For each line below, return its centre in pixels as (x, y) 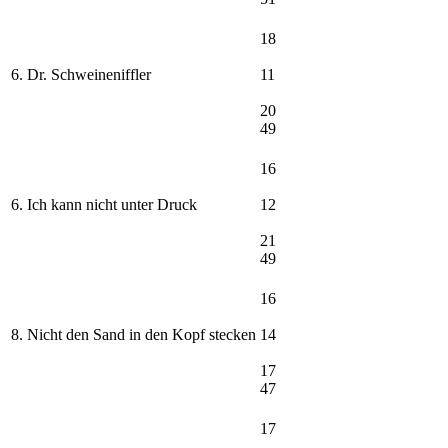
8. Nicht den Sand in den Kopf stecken (133, 335)
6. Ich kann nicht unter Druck (104, 205)
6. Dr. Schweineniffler (81, 75)
